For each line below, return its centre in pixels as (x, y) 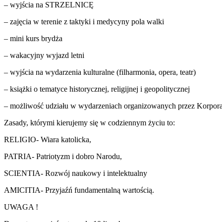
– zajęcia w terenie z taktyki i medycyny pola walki (84, 22)
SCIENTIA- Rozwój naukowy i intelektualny (76, 173)
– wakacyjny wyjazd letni (44, 55)
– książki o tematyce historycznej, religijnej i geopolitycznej (97, 89)
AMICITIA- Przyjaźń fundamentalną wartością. (79, 190)
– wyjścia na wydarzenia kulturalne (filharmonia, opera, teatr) (100, 72)
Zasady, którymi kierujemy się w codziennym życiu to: (89, 123)
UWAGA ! (21, 207)
